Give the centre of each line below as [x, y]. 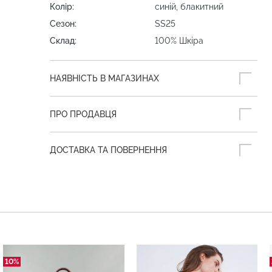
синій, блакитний [189, 7]
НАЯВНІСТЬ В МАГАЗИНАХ [104, 78]
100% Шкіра [179, 41]
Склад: [63, 41]
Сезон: [63, 24]
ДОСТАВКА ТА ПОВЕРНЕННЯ [108, 150]
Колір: [62, 7]
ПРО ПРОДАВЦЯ [83, 114]
